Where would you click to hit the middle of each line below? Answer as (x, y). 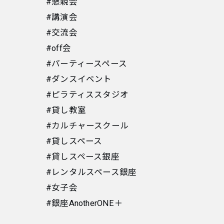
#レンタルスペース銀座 (91, 172)
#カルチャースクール (87, 126)
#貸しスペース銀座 (83, 157)
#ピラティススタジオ (87, 95)
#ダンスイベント (79, 79)
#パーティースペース (86, 64)
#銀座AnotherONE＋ (84, 203)
